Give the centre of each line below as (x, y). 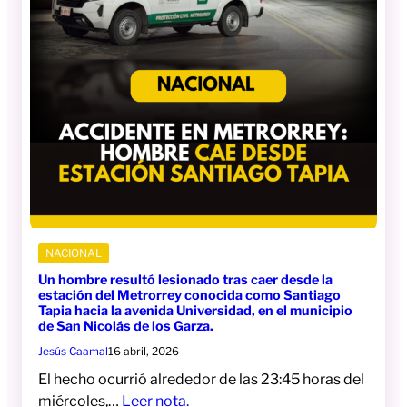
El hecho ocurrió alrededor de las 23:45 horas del (201, 379)
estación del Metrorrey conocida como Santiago (189, 295)
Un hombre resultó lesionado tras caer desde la (185, 279)
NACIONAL (74, 253)
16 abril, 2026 (144, 351)
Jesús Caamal (73, 351)
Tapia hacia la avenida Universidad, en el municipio (195, 310)
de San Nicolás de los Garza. (126, 326)
